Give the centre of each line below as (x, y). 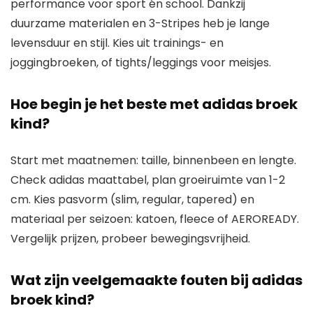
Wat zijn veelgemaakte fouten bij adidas (156, 280)
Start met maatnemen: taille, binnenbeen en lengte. (153, 160)
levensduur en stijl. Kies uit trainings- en (117, 43)
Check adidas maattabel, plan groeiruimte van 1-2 (148, 180)
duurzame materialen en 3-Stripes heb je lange (140, 23)
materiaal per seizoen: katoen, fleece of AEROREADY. (155, 219)
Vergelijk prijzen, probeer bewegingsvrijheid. (130, 238)
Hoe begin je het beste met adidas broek (154, 104)
